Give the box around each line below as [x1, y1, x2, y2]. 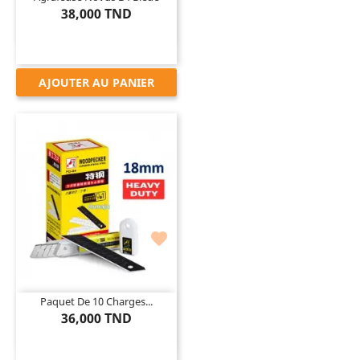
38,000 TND [61, 4, 132, 22]
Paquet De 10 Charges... [40, 293, 153, 309]
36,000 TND [61, 309, 132, 327]
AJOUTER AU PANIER [39, 74, 154, 90]
